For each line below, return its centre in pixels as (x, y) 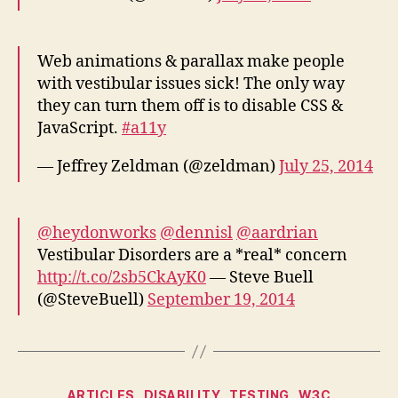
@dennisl (196, 234)
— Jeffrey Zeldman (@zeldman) (158, 167)
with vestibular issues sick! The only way (191, 84)
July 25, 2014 (326, 167)
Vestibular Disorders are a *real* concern (192, 256)
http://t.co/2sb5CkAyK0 (122, 278)
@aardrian (277, 234)
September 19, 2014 (221, 300)
